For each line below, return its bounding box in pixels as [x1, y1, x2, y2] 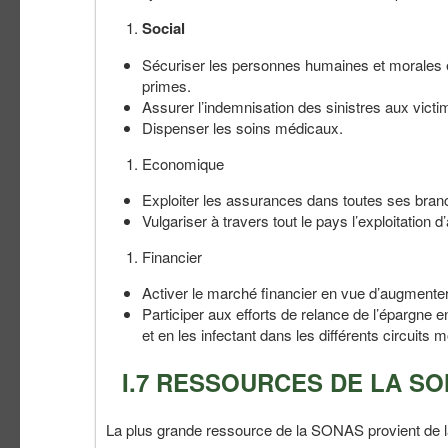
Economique [142, 152, 224, 174]
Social [142, 16, 185, 39]
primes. [142, 74, 191, 96]
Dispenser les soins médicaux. [142, 116, 343, 138]
